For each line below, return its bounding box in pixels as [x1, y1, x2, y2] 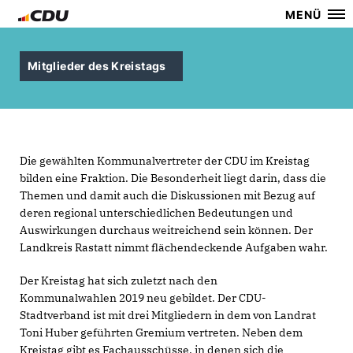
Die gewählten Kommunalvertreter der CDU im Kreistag [20, 154, 310, 168]
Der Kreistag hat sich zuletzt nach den [20, 273, 217, 288]
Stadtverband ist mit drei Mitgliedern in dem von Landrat [20, 308, 316, 322]
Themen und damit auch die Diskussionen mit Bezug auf [20, 188, 315, 203]
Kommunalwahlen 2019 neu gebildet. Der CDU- [20, 291, 266, 305]
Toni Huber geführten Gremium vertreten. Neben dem [20, 325, 303, 340]
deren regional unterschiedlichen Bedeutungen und [20, 206, 293, 220]
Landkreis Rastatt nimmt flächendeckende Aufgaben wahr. [20, 240, 328, 255]
